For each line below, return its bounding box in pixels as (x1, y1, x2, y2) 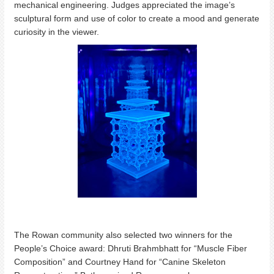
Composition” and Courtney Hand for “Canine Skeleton (14, 257, 226, 267)
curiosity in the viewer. (14, 27, 104, 37)
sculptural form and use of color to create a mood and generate (14, 13, 259, 24)
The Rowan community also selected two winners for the (14, 230, 232, 240)
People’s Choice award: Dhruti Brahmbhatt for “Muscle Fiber (14, 243, 247, 254)
